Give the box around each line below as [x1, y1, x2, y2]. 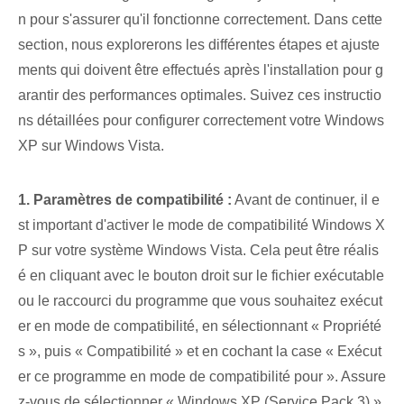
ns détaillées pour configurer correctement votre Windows [18, 113, 384, 129]
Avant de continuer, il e [232, 192, 380, 208]
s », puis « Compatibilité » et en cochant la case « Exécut [18, 344, 381, 360]
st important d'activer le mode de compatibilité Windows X [18, 217, 385, 234]
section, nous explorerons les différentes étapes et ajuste [18, 37, 380, 53]
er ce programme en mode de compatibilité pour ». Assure [18, 369, 386, 385]
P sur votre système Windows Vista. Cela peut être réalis [18, 243, 379, 259]
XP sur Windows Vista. [18, 138, 164, 154]
